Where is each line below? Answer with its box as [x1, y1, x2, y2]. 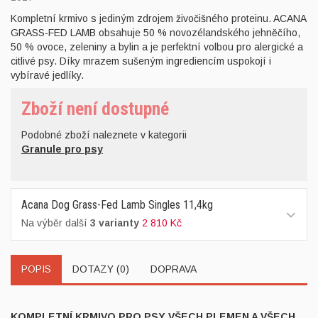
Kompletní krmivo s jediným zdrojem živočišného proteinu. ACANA [11, 13, 306, 24]
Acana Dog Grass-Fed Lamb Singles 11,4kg [21, 198, 213, 212]
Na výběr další [21, 217, 90, 229]
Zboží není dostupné [21, 98, 169, 119]
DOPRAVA [150, 263, 197, 275]
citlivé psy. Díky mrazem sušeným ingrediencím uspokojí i [11, 55, 271, 67]
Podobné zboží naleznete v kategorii [21, 129, 187, 141]
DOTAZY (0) [72, 263, 129, 275]
